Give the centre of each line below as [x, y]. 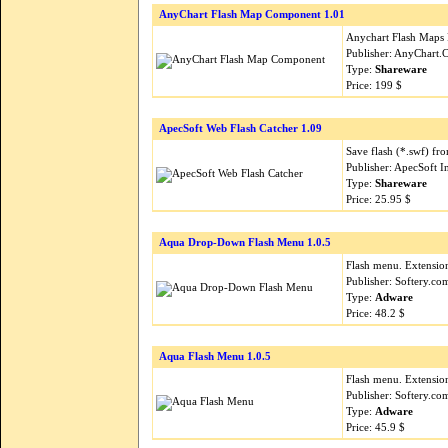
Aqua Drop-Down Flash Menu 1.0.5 [245, 242]
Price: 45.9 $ [375, 427]
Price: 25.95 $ [378, 199]
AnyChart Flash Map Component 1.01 [252, 14]
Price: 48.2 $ [375, 313]
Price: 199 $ [374, 85]
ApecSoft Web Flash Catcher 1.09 [240, 128]
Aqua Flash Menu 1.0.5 [215, 356]
